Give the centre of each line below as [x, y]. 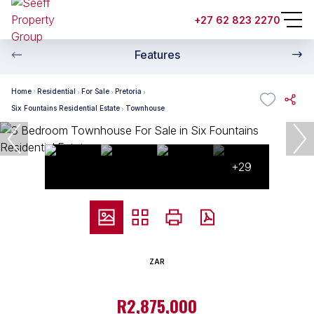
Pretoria [128, 91]
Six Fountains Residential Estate [66, 108]
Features [157, 55]
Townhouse [145, 108]
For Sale [95, 91]
